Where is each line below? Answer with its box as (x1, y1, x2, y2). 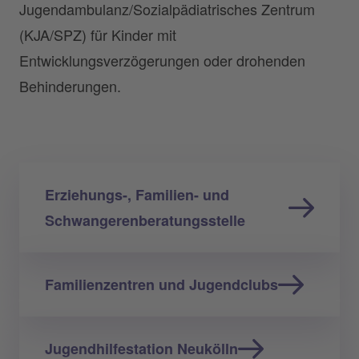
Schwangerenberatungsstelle (45, 209, 245, 231)
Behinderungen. (19, 75, 121, 96)
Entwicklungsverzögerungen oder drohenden (19, 49, 305, 71)
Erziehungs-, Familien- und (45, 184, 229, 205)
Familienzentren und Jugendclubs (45, 273, 278, 295)
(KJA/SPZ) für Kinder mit (19, 23, 176, 45)
